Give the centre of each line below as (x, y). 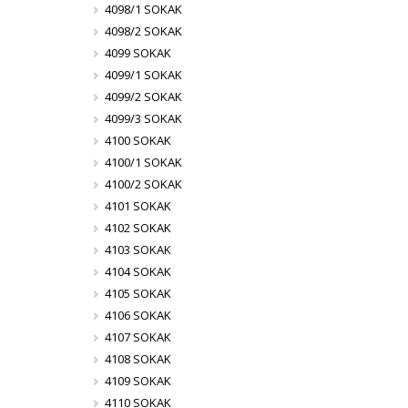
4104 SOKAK (138, 271)
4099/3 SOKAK (144, 118)
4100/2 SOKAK (144, 184)
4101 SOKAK (138, 206)
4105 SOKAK (138, 293)
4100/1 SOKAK (144, 162)
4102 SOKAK (138, 228)
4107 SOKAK (138, 337)
